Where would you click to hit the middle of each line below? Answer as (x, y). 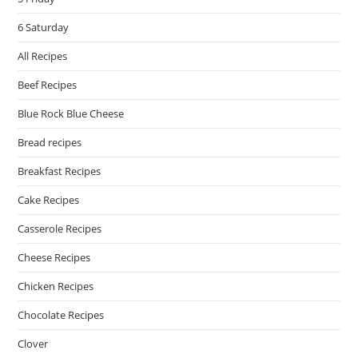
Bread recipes (50, 143)
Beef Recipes (48, 85)
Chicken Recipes (56, 286)
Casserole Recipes (60, 229)
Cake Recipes (49, 200)
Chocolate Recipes (61, 315)
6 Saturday (44, 28)
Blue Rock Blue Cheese (71, 114)
